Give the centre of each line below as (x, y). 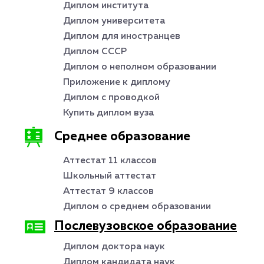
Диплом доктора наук (114, 247)
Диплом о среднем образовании (137, 207)
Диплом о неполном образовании (140, 67)
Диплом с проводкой (111, 98)
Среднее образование (122, 137)
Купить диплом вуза (108, 113)
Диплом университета (114, 21)
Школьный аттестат (110, 176)
